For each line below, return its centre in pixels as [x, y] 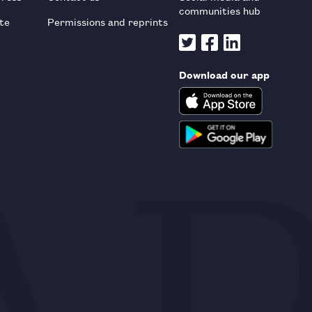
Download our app [224, 74]
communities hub [219, 10]
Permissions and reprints [107, 21]
